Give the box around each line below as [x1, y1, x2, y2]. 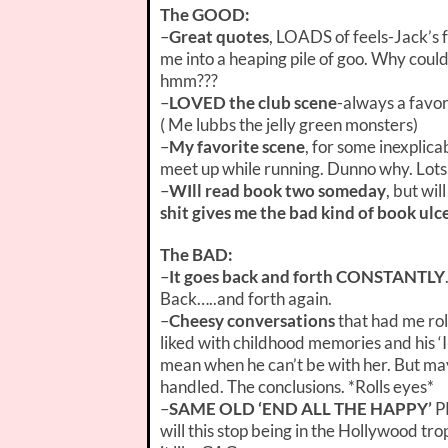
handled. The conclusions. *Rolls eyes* [160, 375, 434, 397]
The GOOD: [160, 3, 250, 25]
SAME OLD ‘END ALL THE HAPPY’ [169, 397, 432, 419]
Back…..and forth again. [160, 287, 332, 309]
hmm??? [160, 69, 218, 91]
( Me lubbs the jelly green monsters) [160, 113, 418, 135]
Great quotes [169, 25, 269, 47]
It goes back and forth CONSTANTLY [169, 265, 445, 287]
